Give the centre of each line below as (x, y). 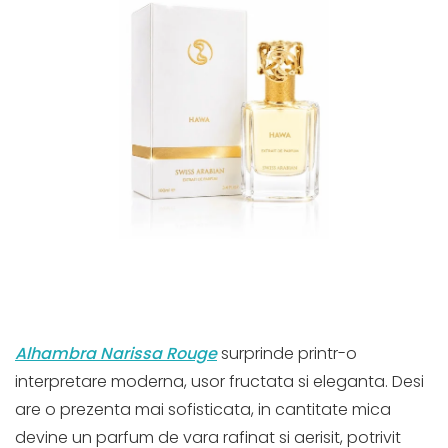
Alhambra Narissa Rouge (116, 353)
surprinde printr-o (287, 353)
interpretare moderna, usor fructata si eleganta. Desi (219, 381)
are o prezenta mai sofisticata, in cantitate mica (203, 409)
